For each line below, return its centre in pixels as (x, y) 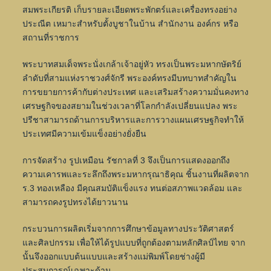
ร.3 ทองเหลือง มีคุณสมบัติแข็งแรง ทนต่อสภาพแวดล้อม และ (132, 188)
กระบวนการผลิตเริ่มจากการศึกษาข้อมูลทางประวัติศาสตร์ (128, 229)
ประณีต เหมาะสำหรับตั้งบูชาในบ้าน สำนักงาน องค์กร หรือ (130, 24)
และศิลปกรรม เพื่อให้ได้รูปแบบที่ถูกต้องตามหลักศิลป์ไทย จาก (133, 243)
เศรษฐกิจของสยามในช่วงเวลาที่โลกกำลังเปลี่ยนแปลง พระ (130, 106)
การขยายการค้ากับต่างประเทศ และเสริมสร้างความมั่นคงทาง (135, 92)
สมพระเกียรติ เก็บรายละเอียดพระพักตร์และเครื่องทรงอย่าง (129, 10)
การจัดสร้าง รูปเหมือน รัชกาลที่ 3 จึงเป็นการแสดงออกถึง (126, 161)
